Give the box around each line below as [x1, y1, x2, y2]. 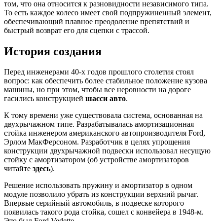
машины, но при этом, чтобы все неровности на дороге [4, 85, 191, 94]
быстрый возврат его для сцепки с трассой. [4, 26, 149, 35]
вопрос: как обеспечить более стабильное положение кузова [4, 76, 207, 85]
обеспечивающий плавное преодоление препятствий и [4, 17, 189, 26]
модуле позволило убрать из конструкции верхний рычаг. [4, 190, 198, 199]
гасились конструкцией [4, 94, 85, 103]
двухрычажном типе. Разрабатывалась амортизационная [4, 120, 194, 129]
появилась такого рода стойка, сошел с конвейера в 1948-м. [4, 208, 204, 217]
